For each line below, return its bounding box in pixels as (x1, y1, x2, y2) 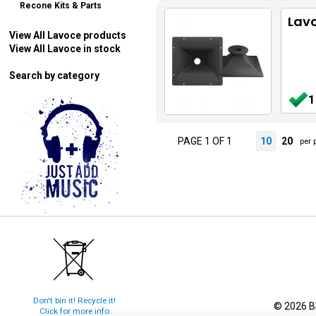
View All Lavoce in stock (9, 43, 121, 54)
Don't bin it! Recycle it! (32, 295, 116, 305)
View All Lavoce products (9, 30, 126, 41)
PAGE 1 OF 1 (178, 135, 232, 147)
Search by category (9, 70, 99, 81)
